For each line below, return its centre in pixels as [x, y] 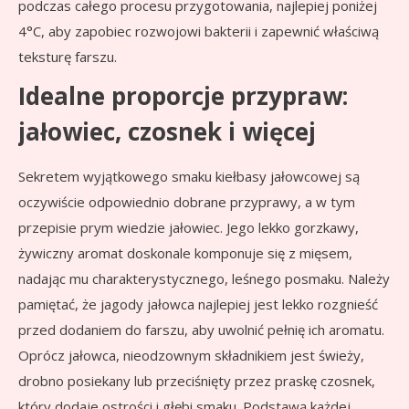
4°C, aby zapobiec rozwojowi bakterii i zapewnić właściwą [199, 31]
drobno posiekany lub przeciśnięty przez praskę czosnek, [197, 381]
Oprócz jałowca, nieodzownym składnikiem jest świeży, [191, 356]
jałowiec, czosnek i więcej [167, 132]
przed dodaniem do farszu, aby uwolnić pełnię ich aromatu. [201, 330]
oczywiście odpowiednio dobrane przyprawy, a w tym [187, 202]
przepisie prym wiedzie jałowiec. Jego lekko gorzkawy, [189, 228]
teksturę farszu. [68, 57]
